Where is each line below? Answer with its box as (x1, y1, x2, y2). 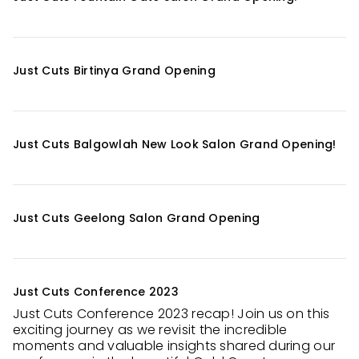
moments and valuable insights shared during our (13, 337, 336, 355)
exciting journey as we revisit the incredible (13, 321, 288, 339)
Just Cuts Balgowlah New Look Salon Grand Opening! (13, 136, 337, 152)
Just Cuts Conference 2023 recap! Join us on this (13, 305, 330, 323)
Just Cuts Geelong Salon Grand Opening (13, 210, 260, 226)
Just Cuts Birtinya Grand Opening (13, 63, 216, 79)
